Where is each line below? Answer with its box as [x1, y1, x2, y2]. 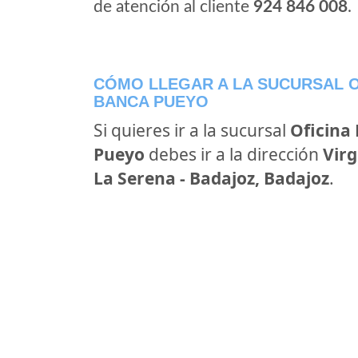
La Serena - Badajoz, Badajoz [93, 167, 329, 189]
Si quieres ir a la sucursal [93, 119, 290, 141]
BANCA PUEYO [93, 93, 209, 110]
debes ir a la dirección [145, 143, 323, 165]
